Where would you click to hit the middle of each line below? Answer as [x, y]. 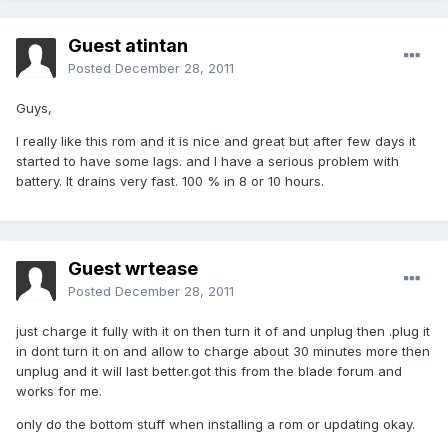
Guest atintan [128, 46]
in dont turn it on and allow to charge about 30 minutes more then [223, 351]
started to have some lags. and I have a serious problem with [207, 161]
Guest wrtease [133, 269]
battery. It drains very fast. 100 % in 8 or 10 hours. [170, 181]
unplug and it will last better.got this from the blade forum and [209, 371]
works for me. [59, 391]
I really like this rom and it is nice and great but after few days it [216, 141]
